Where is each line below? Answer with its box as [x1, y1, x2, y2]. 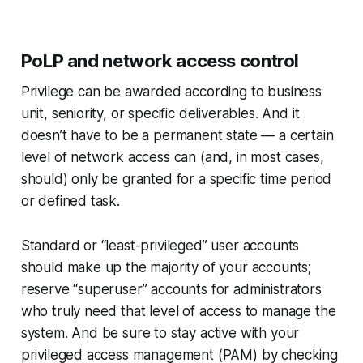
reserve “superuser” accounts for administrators [20, 281, 322, 298]
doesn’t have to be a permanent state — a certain [20, 127, 334, 144]
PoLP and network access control [20, 50, 300, 72]
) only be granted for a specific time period [62, 171, 332, 188]
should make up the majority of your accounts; [20, 259, 312, 276]
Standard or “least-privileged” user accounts [20, 237, 300, 254]
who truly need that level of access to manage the [20, 303, 336, 320]
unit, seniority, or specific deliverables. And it [20, 105, 300, 122]
